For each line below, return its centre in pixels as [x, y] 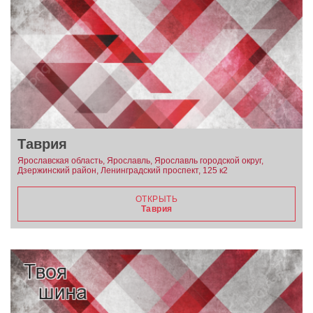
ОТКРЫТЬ [156, 199]
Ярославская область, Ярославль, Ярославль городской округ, [140, 161]
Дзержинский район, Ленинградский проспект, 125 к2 [123, 170]
